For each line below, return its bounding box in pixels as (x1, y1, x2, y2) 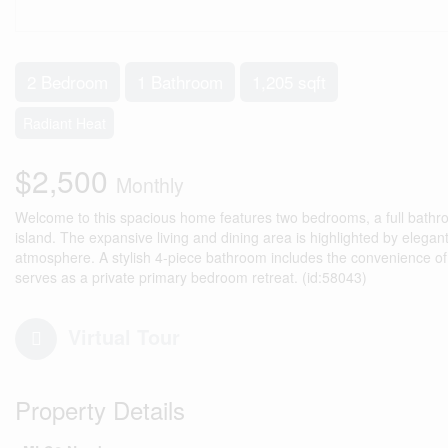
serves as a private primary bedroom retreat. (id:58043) (15, 267, 367, 287)
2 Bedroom (27, 69, 108, 94)
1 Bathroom (137, 69, 223, 94)
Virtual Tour (68, 322, 180, 351)
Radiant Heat (23, 113, 106, 133)
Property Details (15, 392, 185, 427)
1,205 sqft (252, 69, 326, 94)
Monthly (116, 171, 184, 199)
